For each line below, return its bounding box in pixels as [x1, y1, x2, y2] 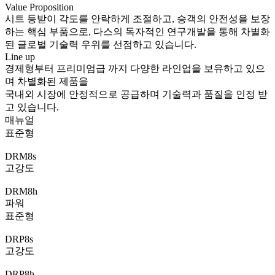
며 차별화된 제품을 [5, 76, 88, 87]
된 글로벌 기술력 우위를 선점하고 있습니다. [5, 39, 196, 50]
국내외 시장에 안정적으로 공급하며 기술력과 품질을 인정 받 [5, 88, 268, 99]
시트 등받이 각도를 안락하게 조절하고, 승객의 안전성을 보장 [5, 13, 270, 24]
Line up [5, 51, 35, 62]
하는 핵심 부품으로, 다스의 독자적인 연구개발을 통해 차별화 [5, 26, 270, 37]
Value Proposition [5, 1, 74, 12]
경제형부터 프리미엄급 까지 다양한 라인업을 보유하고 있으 [5, 63, 265, 74]
